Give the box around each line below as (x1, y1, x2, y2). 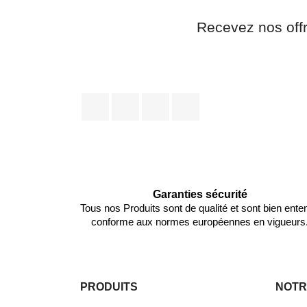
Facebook (109, 94, 158, 106)
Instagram (199, 94, 247, 106)
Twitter (139, 94, 171, 106)
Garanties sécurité (152, 188, 247, 200)
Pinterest (169, 94, 212, 106)
